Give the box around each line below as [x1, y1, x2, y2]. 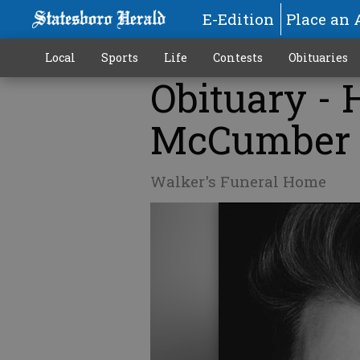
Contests [212, 50, 263, 65]
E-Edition [202, 9, 274, 29]
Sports [100, 50, 138, 65]
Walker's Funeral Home [150, 171, 326, 191]
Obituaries [288, 50, 348, 65]
